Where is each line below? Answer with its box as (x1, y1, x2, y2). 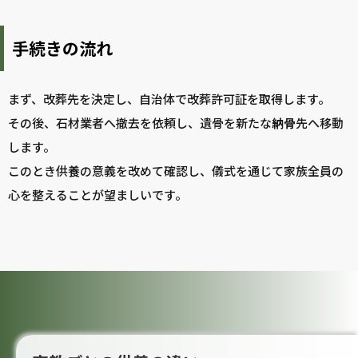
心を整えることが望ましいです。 (8, 186, 187, 204)
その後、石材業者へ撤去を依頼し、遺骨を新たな (8, 114, 272, 132)
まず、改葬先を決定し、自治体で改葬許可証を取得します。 (8, 90, 330, 108)
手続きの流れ (12, 36, 113, 61)
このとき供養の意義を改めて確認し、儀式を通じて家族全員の (8, 162, 344, 180)
